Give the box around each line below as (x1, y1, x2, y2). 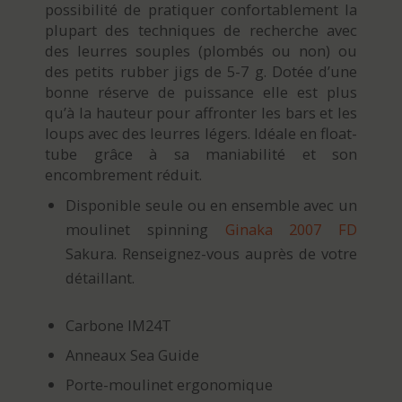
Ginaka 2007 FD (224, 219, 357, 240)
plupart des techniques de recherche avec (45, 20, 357, 41)
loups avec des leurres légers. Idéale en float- (45, 123, 357, 144)
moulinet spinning (66, 219, 225, 240)
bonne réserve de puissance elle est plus (45, 82, 357, 103)
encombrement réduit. (45, 164, 202, 186)
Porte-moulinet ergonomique (66, 374, 274, 396)
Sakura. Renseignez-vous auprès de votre (66, 243, 357, 265)
